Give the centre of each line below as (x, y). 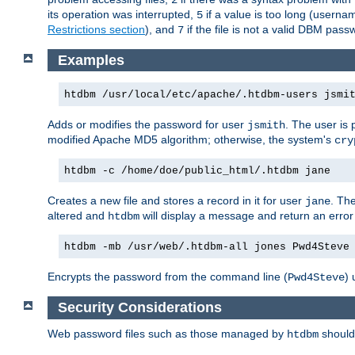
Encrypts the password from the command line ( (168, 277)
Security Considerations (139, 308)
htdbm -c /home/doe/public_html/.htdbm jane (197, 171)
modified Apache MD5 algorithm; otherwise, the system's (191, 140)
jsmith (266, 126)
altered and (78, 216)
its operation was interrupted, (122, 14)
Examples (91, 60)
